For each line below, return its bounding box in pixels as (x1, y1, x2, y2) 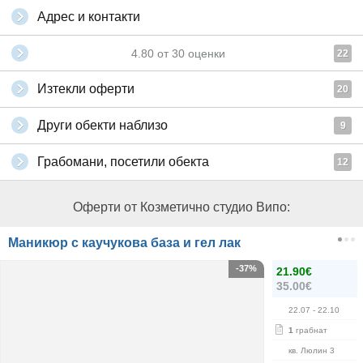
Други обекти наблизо (37, 118, 168, 132)
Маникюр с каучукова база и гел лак (8, 236, 241, 250)
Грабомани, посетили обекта (37, 155, 209, 169)
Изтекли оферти (37, 82, 135, 96)
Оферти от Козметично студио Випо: (73, 200, 290, 214)
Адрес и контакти (37, 10, 140, 23)
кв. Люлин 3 (288, 346, 335, 355)
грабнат (293, 326, 327, 335)
